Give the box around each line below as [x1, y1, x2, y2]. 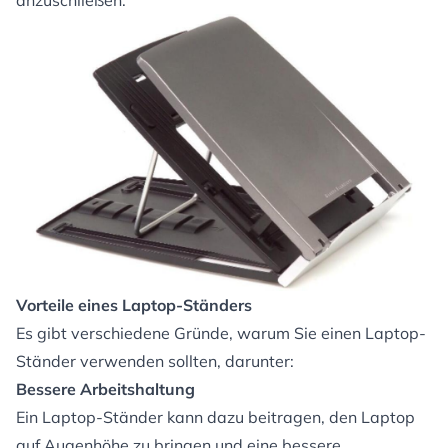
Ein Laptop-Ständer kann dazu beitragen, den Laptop [16, 407, 415, 428]
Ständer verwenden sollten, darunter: [16, 351, 294, 372]
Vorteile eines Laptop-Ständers [16, 295, 252, 316]
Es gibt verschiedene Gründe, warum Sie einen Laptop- [16, 323, 426, 344]
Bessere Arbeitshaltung [16, 379, 195, 400]
